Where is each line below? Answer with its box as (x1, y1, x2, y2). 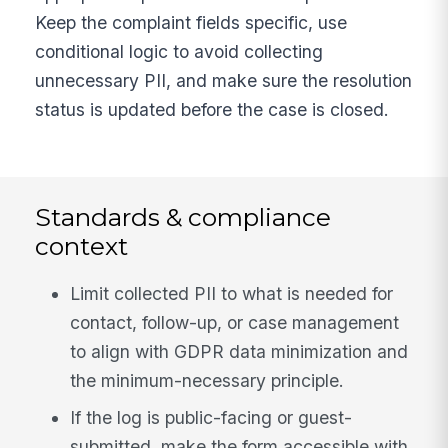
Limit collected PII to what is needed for (70, 282, 394, 304)
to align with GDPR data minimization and (70, 340, 409, 362)
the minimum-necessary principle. (70, 369, 345, 391)
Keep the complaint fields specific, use (35, 11, 348, 33)
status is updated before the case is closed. (35, 98, 390, 120)
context (35, 230, 129, 261)
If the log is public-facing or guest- (70, 407, 353, 429)
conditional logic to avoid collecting (35, 40, 324, 62)
